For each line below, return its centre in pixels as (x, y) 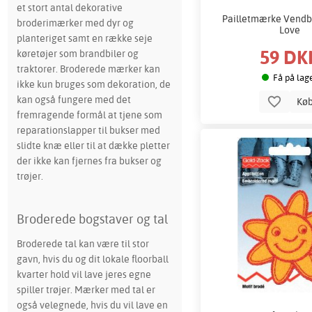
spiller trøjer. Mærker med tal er (86, 289)
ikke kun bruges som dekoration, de (93, 84)
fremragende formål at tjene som (89, 115)
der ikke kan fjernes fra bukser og (89, 161)
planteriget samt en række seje (84, 38)
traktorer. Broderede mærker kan (88, 69)
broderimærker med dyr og (75, 23)
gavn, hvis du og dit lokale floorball (92, 258)
